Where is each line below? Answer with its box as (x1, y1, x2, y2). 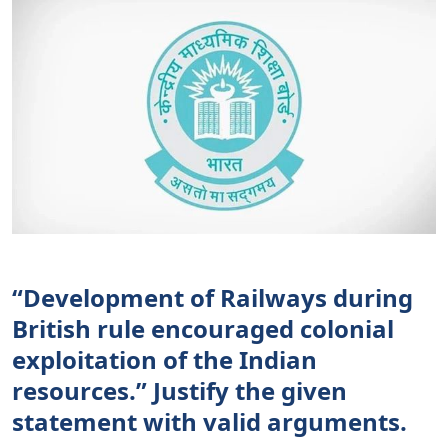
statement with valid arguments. (12, 405, 407, 439)
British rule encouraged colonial (12, 312, 394, 346)
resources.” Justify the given (12, 374, 347, 408)
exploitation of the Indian (12, 343, 317, 377)
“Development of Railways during (12, 281, 413, 315)
